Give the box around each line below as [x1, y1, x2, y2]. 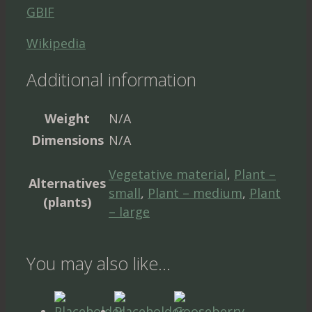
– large [109, 203, 150, 221]
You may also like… [26, 251, 171, 275]
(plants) [43, 194, 91, 211]
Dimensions [31, 132, 104, 149]
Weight [45, 110, 90, 127]
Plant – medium [148, 185, 242, 202]
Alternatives [29, 175, 106, 192]
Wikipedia [26, 34, 86, 52]
